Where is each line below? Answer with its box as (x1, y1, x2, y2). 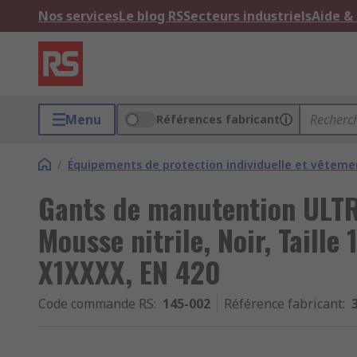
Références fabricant (156, 112, 280, 127)
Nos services (38, 7, 119, 25)
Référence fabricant (224, 295, 343, 312)
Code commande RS (38, 295, 154, 312)
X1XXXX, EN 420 (38, 250, 221, 292)
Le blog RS (119, 7, 183, 25)
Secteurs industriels (183, 7, 312, 25)
